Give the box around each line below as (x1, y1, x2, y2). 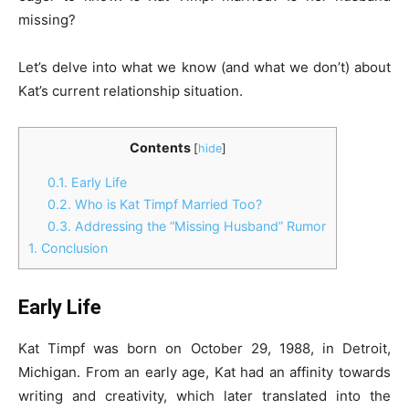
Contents (129, 140, 191, 155)
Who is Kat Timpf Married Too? (71, 196, 263, 213)
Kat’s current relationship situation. (18, 82, 243, 100)
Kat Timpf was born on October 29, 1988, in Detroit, (18, 340, 391, 357)
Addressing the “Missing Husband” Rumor (71, 218, 327, 235)
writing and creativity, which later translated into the (18, 387, 391, 404)
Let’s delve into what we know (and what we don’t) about (18, 58, 391, 76)
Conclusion (37, 240, 108, 257)
